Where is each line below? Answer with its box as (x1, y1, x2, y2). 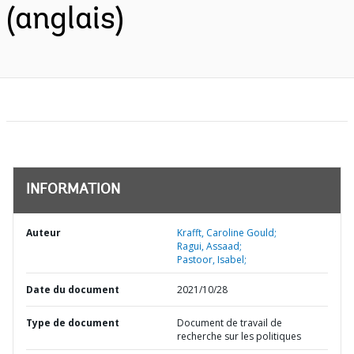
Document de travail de (177, 316, 282, 330)
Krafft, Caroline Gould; (177, 226, 277, 239)
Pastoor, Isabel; (177, 253, 247, 266)
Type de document (26, 316, 119, 330)
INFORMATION (26, 183, 120, 198)
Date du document (26, 283, 119, 296)
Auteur (26, 226, 61, 239)
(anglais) (6, 5, 124, 36)
